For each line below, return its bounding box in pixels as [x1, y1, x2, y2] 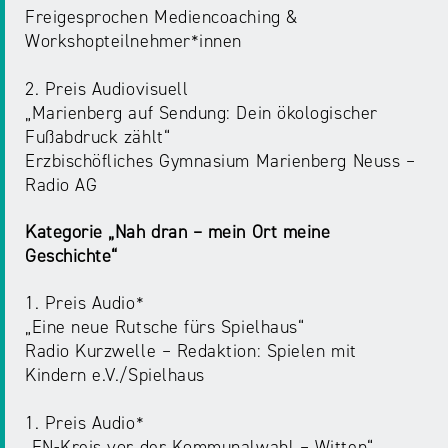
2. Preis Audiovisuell [25, 78, 189, 101]
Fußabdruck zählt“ [25, 126, 171, 149]
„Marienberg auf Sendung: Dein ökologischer [25, 102, 378, 125]
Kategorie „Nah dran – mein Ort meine [25, 221, 331, 244]
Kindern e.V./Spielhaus [25, 364, 205, 387]
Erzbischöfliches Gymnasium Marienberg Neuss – [25, 150, 416, 173]
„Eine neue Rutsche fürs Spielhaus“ [25, 316, 305, 339]
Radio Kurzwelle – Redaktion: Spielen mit [25, 340, 357, 363]
